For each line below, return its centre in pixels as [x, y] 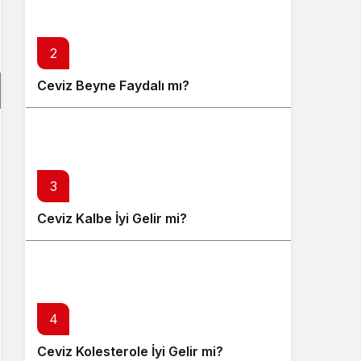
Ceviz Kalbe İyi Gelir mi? [112, 218]
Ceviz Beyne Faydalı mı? [113, 85]
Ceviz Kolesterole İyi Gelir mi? [130, 351]
